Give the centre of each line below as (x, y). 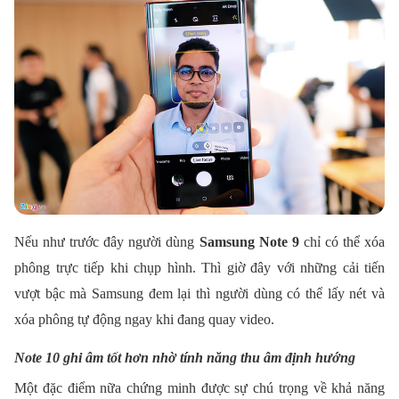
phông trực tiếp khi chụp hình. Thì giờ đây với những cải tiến (199, 267)
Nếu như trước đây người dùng (107, 241)
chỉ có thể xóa (342, 241)
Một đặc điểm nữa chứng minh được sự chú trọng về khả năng (199, 387)
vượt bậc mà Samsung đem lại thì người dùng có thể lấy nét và (199, 293)
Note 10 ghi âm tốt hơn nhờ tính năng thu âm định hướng (185, 357)
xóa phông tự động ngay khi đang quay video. (144, 319)
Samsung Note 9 (249, 241)
